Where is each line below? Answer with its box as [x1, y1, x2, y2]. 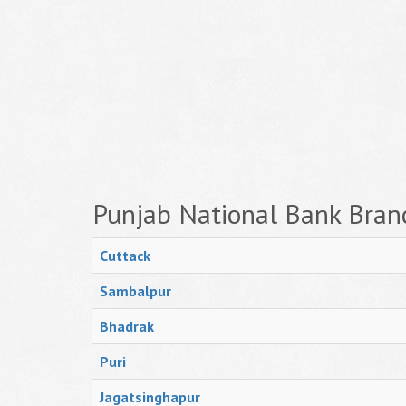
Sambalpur [100, 282, 171, 300]
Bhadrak [100, 317, 154, 335]
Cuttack [100, 246, 150, 265]
